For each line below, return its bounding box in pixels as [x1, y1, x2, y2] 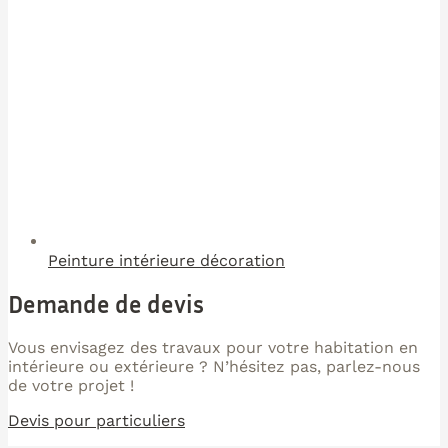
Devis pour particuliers [8, 410, 185, 430]
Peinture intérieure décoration [48, 250, 285, 270]
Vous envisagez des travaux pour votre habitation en [8, 337, 418, 357]
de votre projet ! [8, 375, 134, 395]
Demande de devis [8, 289, 204, 318]
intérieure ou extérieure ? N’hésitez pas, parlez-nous [8, 356, 420, 376]
